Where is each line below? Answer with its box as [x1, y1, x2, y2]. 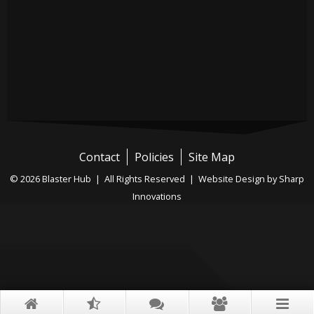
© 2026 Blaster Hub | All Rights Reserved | [10, 172, 198, 185]
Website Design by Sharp [198, 172, 304, 185]
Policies [135, 149, 174, 165]
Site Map [189, 149, 235, 165]
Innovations [132, 189, 182, 203]
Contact [79, 149, 120, 165]
